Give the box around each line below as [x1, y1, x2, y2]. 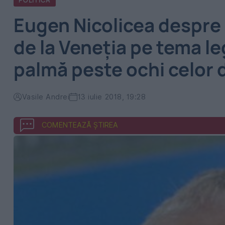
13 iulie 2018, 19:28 [77, 92, 146, 101]
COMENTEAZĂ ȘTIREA [42, 121, 118, 129]
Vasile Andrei [22, 92, 70, 101]
